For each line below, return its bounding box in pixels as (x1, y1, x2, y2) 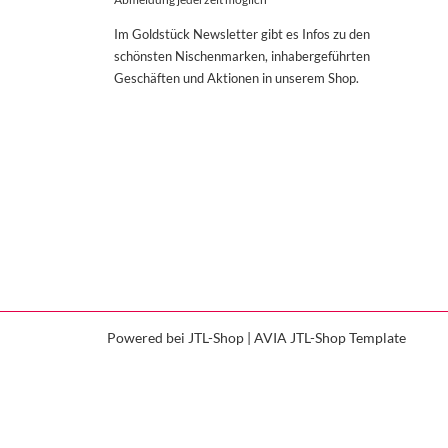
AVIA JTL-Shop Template (254, 329, 406, 347)
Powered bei (107, 329, 188, 347)
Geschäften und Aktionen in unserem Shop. (113, 69, 359, 86)
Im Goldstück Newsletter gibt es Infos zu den (113, 25, 370, 42)
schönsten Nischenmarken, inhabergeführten (113, 47, 370, 64)
